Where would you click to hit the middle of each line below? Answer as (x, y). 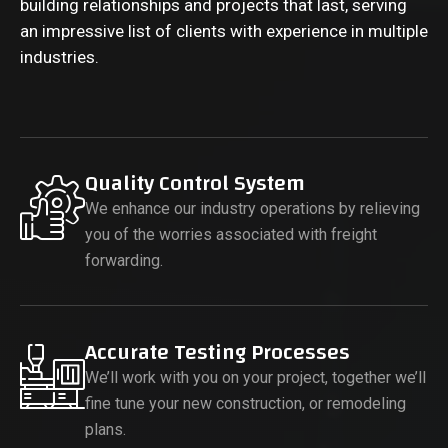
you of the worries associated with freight (231, 234)
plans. (105, 429)
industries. (59, 57)
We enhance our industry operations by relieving (252, 208)
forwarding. (124, 260)
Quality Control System (195, 183)
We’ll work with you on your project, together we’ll (255, 377)
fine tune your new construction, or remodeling (245, 403)
